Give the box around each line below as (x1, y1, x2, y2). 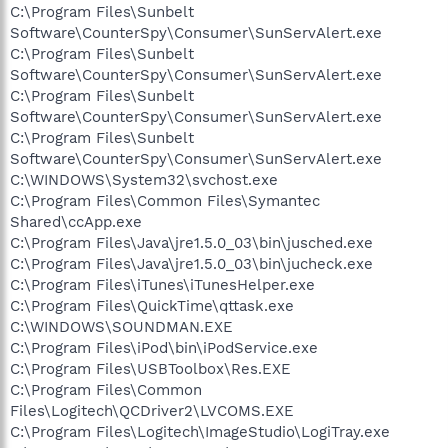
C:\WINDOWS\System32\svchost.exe (10, 170, 278, 189)
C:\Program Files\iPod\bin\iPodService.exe (10, 338, 318, 357)
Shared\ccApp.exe (10, 212, 142, 231)
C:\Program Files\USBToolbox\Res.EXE (10, 359, 291, 378)
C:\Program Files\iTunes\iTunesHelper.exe (10, 275, 315, 294)
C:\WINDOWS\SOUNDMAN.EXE (10, 317, 233, 336)
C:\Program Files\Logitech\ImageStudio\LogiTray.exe (10, 422, 390, 441)
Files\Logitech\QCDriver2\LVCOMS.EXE (10, 401, 294, 420)
